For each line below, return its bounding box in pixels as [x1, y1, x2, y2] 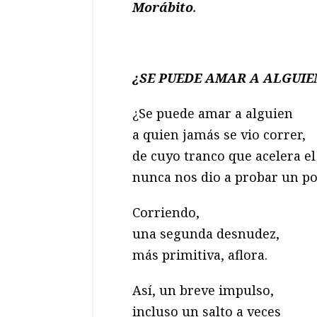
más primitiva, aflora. [132, 246, 267, 264]
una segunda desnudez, [132, 225, 279, 243]
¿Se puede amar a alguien [132, 105, 293, 122]
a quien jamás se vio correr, [132, 126, 306, 144]
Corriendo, [132, 204, 200, 221]
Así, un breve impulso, [132, 282, 274, 299]
